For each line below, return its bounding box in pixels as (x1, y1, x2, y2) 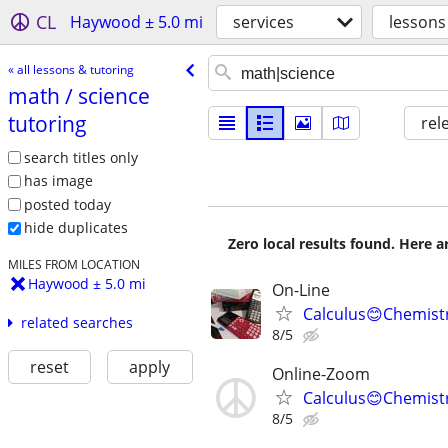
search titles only (23, 147, 138, 167)
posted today (23, 194, 111, 214)
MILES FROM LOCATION (7, 256, 140, 273)
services (233, 11, 294, 33)
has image (23, 171, 93, 191)
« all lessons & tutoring (7, 60, 134, 78)
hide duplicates (23, 218, 128, 238)
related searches (20, 313, 133, 333)
